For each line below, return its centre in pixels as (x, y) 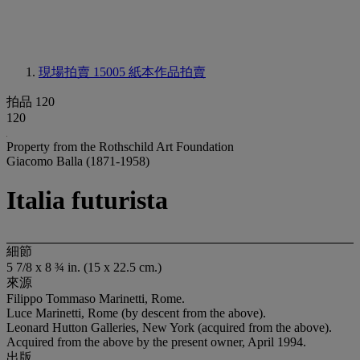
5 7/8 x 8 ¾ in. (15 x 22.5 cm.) (84, 267)
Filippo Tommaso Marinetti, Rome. (96, 298)
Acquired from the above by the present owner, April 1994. (156, 342)
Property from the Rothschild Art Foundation (120, 147)
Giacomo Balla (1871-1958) (78, 161)
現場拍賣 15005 (84, 72)
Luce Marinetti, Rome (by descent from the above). (136, 313)
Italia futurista (87, 200)
